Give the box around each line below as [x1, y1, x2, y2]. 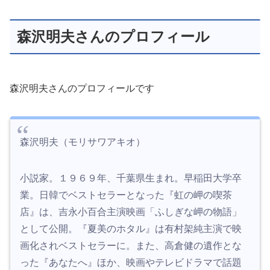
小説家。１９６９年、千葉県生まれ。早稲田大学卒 [20, 172, 242, 183]
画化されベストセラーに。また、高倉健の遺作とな [20, 240, 242, 251]
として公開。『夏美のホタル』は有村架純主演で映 [20, 223, 242, 234]
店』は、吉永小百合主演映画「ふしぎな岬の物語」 [20, 206, 242, 217]
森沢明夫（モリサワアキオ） [20, 136, 145, 147]
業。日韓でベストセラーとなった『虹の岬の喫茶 [20, 189, 232, 200]
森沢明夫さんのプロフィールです [10, 83, 154, 93]
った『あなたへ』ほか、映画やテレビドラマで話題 [20, 257, 242, 268]
